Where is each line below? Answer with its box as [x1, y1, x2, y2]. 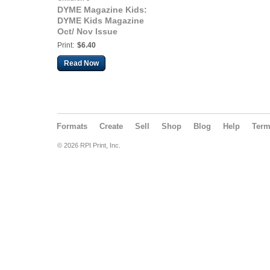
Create [99, 122, 123, 131]
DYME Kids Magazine [57, 16, 144, 25]
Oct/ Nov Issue [57, 27, 118, 36]
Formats [57, 122, 87, 131]
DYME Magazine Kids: [57, 5, 147, 14]
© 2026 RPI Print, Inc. [57, 142, 121, 149]
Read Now [64, 59, 99, 67]
